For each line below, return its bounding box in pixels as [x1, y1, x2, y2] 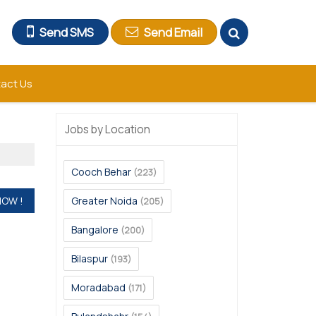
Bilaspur [71, 252, 108, 265]
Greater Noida [71, 194, 138, 207]
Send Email [144, 24, 202, 41]
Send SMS [39, 24, 94, 41]
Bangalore [71, 223, 119, 236]
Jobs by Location [65, 122, 150, 137]
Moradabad [71, 281, 126, 294]
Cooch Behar [71, 165, 131, 178]
